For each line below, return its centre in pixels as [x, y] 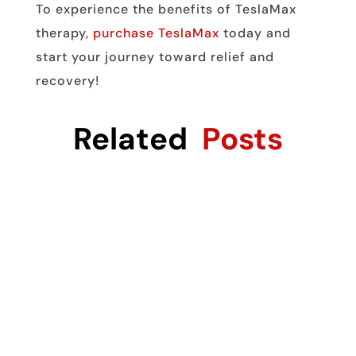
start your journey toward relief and [155, 57]
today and [255, 33]
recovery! [67, 81]
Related [137, 139]
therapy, [64, 33]
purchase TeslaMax [156, 33]
